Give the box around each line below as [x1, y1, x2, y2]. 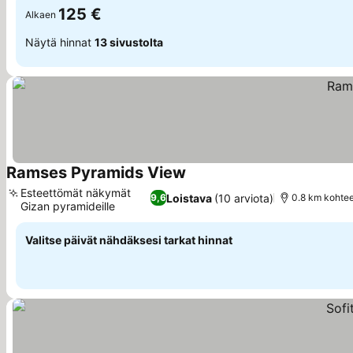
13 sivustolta [95, 35, 163, 49]
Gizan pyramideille [20, 199, 115, 213]
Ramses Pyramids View [6, 163, 186, 182]
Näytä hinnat [25, 35, 95, 49]
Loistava [165, 191, 212, 205]
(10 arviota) [214, 191, 273, 205]
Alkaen [25, 8, 56, 20]
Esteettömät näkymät [20, 186, 131, 199]
